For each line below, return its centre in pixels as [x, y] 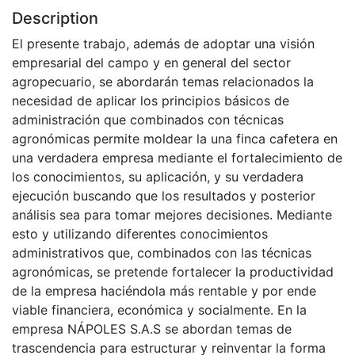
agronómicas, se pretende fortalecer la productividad [173, 272]
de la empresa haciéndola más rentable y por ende [164, 291]
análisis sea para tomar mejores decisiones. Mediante [172, 215]
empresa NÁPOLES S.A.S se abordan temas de [152, 329]
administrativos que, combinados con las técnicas [162, 253]
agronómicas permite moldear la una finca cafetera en [175, 139]
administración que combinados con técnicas [148, 120]
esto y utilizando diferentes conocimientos [140, 234]
